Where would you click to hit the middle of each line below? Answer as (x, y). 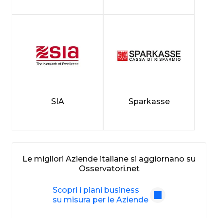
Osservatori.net (109, 168)
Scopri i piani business (96, 190)
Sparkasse (149, 101)
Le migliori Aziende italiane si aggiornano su (109, 159)
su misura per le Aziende (100, 200)
